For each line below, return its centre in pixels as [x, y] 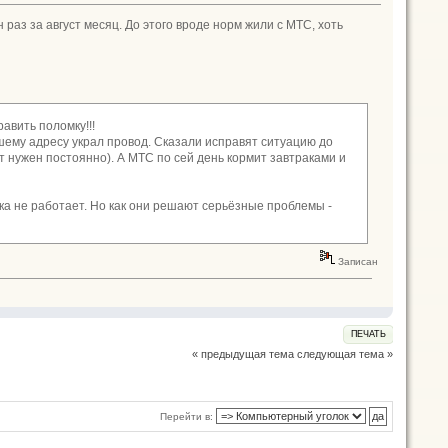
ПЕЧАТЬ [368, 333]
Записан [356, 261]
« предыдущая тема [243, 353]
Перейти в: [186, 416]
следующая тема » [345, 353]
